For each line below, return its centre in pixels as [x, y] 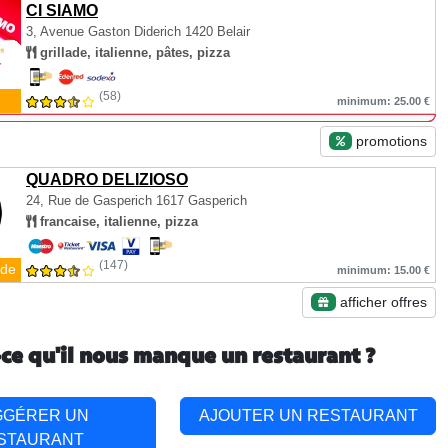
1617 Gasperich [199, 200]
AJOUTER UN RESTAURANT [308, 415]
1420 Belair [215, 31]
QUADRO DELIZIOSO [107, 179]
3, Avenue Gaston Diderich [103, 31]
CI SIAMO [62, 10]
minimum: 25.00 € [383, 101]
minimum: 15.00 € [383, 270]
